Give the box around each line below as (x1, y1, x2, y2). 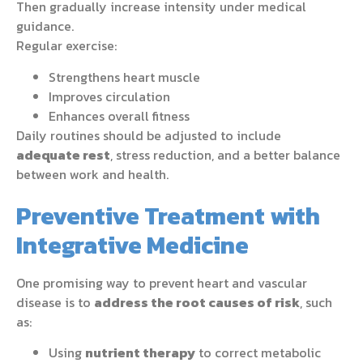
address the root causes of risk (94, 292, 300, 312)
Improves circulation (49, 86, 170, 106)
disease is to (16, 292, 94, 312)
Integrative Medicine (16, 226, 249, 263)
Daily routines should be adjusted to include (16, 125, 281, 145)
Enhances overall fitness (49, 105, 190, 126)
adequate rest (16, 144, 110, 164)
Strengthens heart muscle (49, 66, 200, 87)
